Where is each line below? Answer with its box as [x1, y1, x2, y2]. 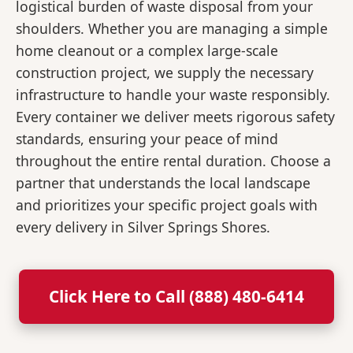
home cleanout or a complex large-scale [16, 41, 278, 61]
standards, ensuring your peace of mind [16, 129, 278, 149]
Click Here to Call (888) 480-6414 [49, 285, 304, 308]
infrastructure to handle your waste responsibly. [16, 85, 330, 105]
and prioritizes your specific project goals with [16, 195, 318, 215]
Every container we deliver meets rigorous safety [16, 107, 335, 127]
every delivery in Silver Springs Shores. [16, 217, 270, 237]
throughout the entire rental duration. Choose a [16, 151, 331, 171]
